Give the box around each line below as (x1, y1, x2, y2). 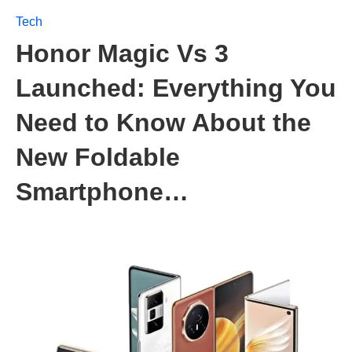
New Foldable (16, 143, 180, 171)
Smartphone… (16, 178, 189, 206)
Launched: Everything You (16, 74, 336, 102)
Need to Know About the (16, 108, 311, 137)
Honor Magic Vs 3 (16, 39, 229, 68)
